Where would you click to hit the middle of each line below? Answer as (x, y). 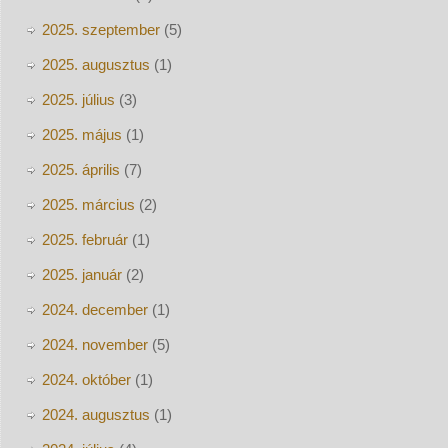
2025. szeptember (100, 29)
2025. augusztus (95, 64)
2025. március (88, 204)
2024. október (86, 379)
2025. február (84, 239)
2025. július (78, 99)
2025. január (81, 274)
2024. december (94, 309)
